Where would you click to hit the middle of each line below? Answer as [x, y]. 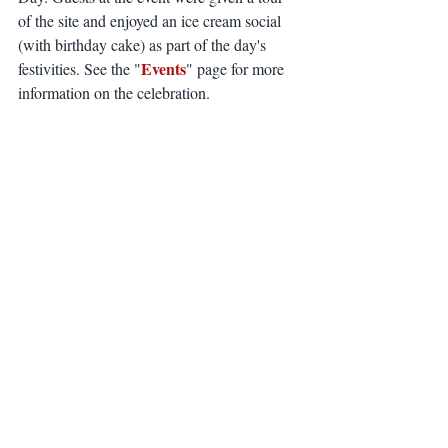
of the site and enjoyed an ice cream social [151, 20]
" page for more [237, 68]
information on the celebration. [114, 92]
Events [163, 68]
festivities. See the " [79, 68]
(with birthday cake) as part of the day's [144, 44]
